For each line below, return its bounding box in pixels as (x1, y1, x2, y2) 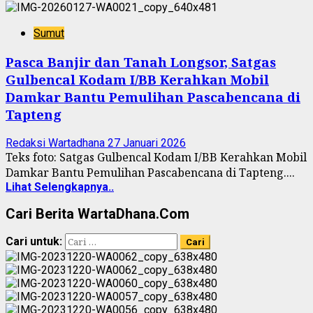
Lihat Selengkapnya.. (6, 180, 114, 194)
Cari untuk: (6, 235, 62, 249)
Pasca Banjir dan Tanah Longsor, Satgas (6, 53, 276, 71)
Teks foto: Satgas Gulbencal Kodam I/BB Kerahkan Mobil (6, 149, 307, 165)
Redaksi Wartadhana (6, 136, 108, 150)
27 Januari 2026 (108, 136, 186, 150)
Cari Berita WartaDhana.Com (6, 205, 189, 222)
